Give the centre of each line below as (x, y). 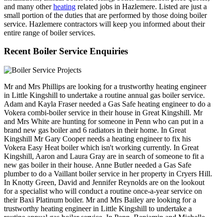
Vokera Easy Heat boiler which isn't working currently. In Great (101, 148)
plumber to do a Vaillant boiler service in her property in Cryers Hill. (108, 174)
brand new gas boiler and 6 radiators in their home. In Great (95, 130)
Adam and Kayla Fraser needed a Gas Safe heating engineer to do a (107, 104)
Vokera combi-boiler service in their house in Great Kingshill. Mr (103, 113)
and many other (29, 6)
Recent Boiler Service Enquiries (66, 51)
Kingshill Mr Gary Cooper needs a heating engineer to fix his (97, 139)
